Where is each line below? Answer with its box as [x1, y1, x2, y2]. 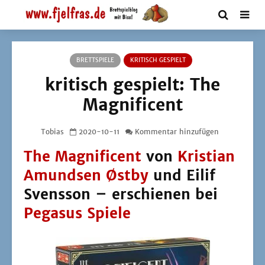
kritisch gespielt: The [45, 74, 220, 95]
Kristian [177, 147, 235, 166]
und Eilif [148, 166, 215, 185]
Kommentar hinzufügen [134, 127, 219, 136]
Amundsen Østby [24, 166, 148, 185]
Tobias [40, 127, 64, 136]
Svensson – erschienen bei [24, 185, 218, 203]
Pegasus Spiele [24, 204, 131, 222]
